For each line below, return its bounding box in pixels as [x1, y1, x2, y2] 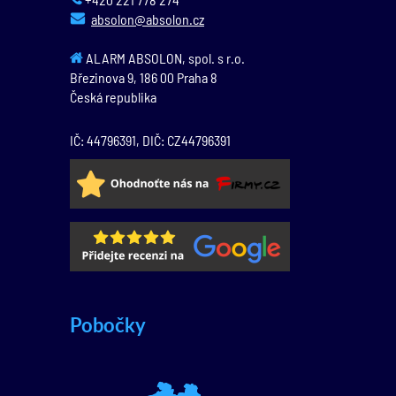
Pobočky [70, 313, 146, 338]
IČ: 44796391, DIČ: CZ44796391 [70, 132, 231, 149]
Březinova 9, [70, 69, 140, 87]
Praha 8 [174, 69, 217, 87]
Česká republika [70, 88, 156, 106]
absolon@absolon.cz [91, 11, 204, 28]
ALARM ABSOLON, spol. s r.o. [83, 49, 245, 67]
